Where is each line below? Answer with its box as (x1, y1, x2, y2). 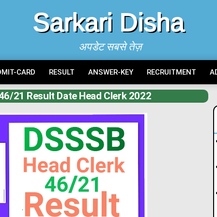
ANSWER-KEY (88, 68, 133, 77)
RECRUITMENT (146, 68, 196, 77)
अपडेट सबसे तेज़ (78, 41, 142, 53)
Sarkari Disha (32, 8, 185, 36)
